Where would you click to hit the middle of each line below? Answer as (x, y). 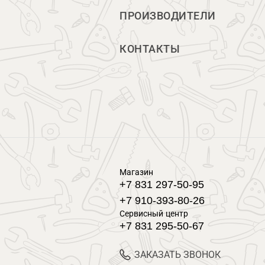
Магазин (136, 172)
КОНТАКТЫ (150, 49)
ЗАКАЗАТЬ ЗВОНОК (177, 255)
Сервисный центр (154, 214)
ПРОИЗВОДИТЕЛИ (168, 16)
